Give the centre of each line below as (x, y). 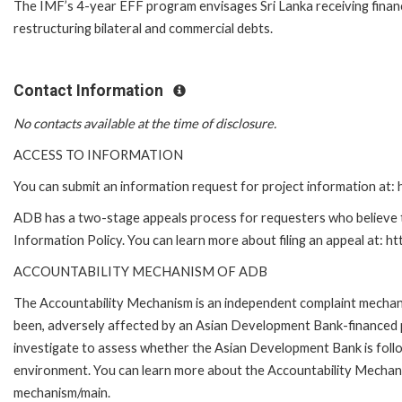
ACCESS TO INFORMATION (98, 155)
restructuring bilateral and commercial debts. (143, 28)
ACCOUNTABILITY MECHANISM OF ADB (140, 272)
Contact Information (90, 90)
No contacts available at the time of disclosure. (145, 124)
